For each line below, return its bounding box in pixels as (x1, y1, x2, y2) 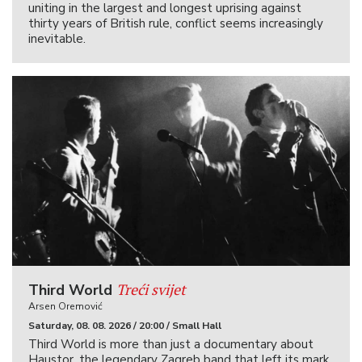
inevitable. (28, 31, 86, 48)
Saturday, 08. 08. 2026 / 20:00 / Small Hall (28, 319, 221, 333)
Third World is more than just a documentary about (28, 336, 314, 353)
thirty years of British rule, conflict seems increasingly (28, 15, 323, 32)
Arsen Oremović (28, 300, 103, 314)
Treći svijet (116, 280, 186, 300)
